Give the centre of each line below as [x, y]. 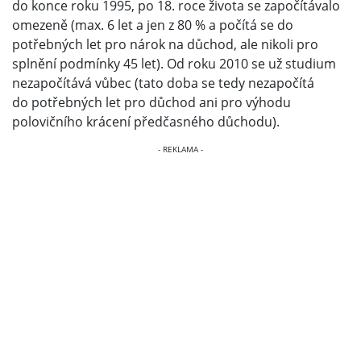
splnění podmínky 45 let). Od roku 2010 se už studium [174, 63]
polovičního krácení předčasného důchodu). [146, 121]
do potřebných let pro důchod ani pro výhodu [151, 102]
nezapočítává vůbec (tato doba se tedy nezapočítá [163, 83]
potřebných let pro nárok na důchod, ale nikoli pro [165, 44]
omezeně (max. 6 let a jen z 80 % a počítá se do [153, 25]
